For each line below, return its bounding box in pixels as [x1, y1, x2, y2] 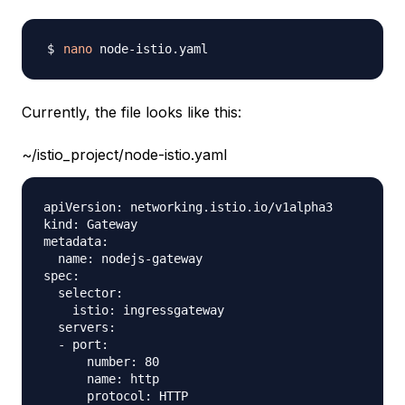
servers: [43, 319, 116, 334]
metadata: [43, 233, 108, 249]
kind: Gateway [43, 216, 137, 231]
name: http [43, 371, 159, 386]
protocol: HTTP [43, 388, 188, 403]
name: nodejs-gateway [43, 250, 202, 266]
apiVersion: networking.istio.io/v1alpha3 [43, 199, 333, 214]
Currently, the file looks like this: [22, 102, 241, 121]
